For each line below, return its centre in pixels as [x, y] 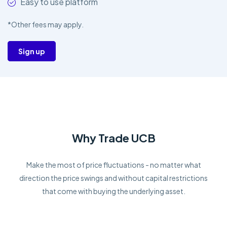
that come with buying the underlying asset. [113, 191]
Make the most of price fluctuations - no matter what [113, 165]
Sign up [32, 51]
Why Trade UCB [113, 138]
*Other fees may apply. [46, 25]
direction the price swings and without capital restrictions [113, 178]
